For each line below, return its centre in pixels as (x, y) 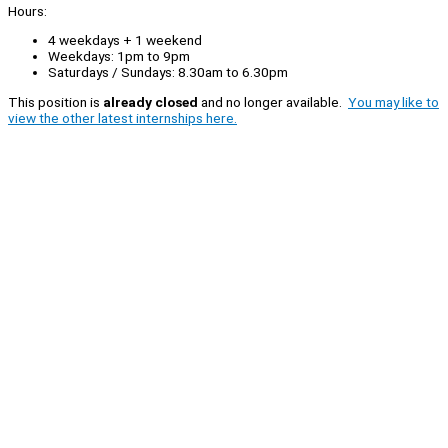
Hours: (27, 10)
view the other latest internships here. (122, 118)
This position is (55, 102)
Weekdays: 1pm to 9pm (119, 56)
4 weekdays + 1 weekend (125, 40)
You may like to (393, 102)
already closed (150, 102)
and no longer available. (273, 102)
